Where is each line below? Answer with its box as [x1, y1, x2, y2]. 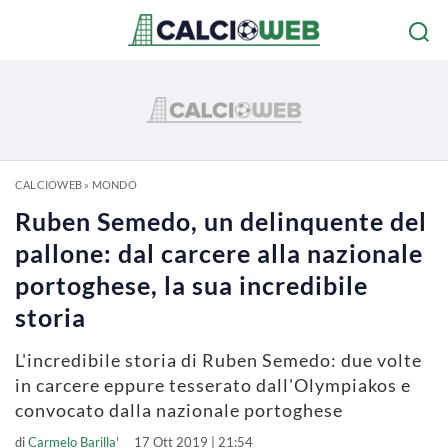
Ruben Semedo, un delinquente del [15, 206, 427, 236]
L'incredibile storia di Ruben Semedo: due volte [15, 349, 422, 371]
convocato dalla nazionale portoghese [15, 399, 343, 421]
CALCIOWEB [15, 178, 82, 191]
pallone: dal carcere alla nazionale [15, 238, 423, 268]
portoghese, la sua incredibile [15, 270, 368, 300]
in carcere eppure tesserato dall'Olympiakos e [15, 374, 411, 396]
